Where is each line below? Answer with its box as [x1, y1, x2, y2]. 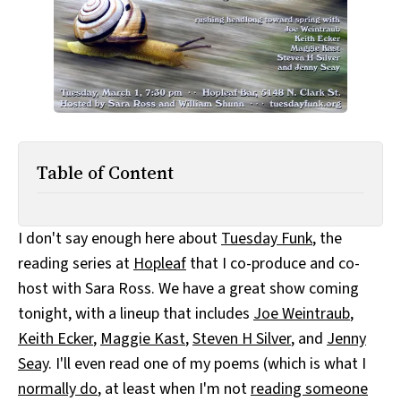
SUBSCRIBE [29, 47, 81, 62]
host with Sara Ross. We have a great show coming [18, 277, 359, 301]
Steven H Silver [192, 328, 291, 351]
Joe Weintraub [253, 303, 350, 326]
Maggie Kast [100, 328, 185, 351]
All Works [36, 4, 84, 22]
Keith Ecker [18, 328, 93, 351]
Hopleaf [133, 252, 186, 276]
